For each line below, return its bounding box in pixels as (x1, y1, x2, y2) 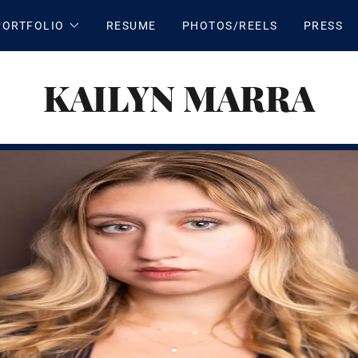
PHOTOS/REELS (181, 19, 278, 32)
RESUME (105, 19, 157, 32)
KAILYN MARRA (42, 74, 315, 121)
